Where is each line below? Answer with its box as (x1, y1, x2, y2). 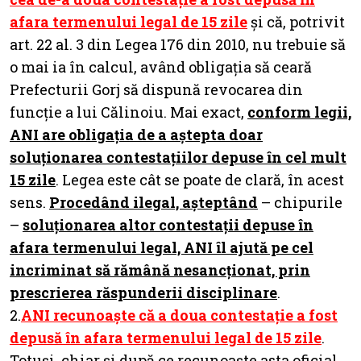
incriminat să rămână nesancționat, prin (10, 259, 310, 280)
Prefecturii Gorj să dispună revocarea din (10, 79, 303, 99)
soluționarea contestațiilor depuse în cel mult (10, 147, 346, 167)
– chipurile (258, 192, 342, 212)
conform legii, (247, 102, 351, 122)
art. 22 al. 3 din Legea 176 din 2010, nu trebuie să (10, 34, 346, 54)
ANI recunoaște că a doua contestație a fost (21, 305, 338, 325)
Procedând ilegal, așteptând (49, 192, 258, 212)
